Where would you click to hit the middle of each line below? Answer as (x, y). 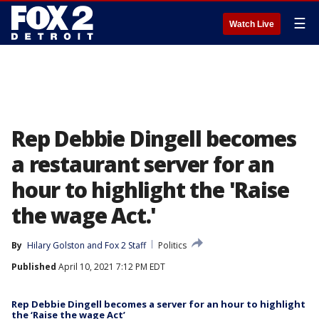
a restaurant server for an (143, 164)
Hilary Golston (56, 245)
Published (34, 267)
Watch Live (252, 24)
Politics (172, 245)
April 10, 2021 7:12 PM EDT (111, 267)
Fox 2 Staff (125, 245)
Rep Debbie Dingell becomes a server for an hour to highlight (158, 304)
